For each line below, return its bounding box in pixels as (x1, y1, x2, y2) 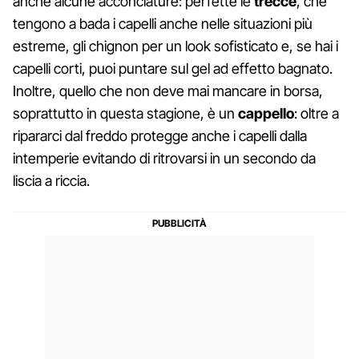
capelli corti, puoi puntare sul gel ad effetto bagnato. (13, 59, 333, 77)
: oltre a (294, 104, 339, 122)
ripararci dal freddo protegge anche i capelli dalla (13, 127, 307, 144)
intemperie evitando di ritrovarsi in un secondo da (13, 149, 316, 167)
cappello (238, 104, 294, 122)
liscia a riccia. (13, 171, 90, 189)
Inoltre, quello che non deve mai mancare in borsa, (13, 82, 323, 99)
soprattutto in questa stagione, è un (13, 104, 238, 122)
